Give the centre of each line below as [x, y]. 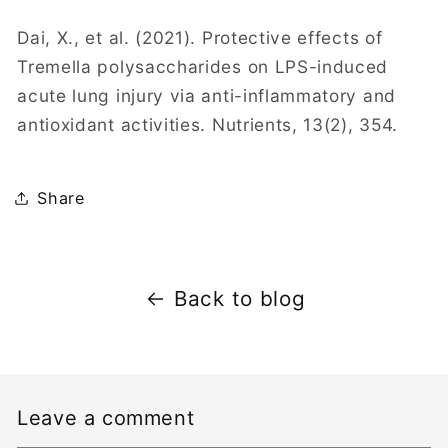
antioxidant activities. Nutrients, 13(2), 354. [207, 124]
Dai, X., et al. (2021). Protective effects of [200, 37]
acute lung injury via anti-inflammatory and [206, 95]
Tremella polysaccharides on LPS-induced [203, 66]
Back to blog [240, 299]
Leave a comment [106, 417]
